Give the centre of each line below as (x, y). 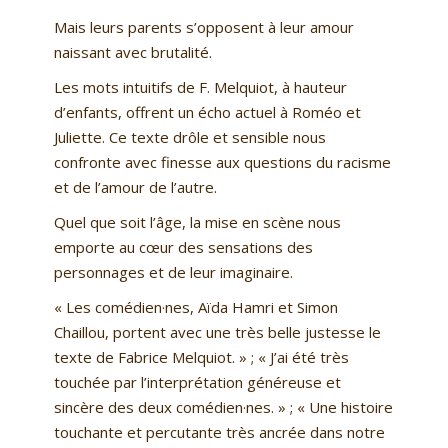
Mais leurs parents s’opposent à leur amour (203, 27)
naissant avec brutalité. (132, 52)
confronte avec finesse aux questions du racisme (222, 162)
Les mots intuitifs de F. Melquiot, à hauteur (200, 87)
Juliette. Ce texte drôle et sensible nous (189, 137)
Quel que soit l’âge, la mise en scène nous (197, 222)
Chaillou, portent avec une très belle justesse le (217, 332)
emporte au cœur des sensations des (183, 247)
